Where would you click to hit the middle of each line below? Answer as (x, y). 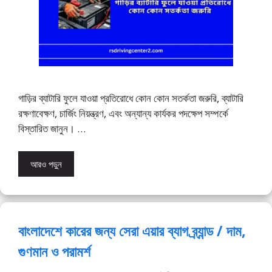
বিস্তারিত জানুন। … (52, 128)
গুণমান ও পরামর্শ (54, 252)
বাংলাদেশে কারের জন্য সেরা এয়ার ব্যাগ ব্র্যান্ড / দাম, (132, 231)
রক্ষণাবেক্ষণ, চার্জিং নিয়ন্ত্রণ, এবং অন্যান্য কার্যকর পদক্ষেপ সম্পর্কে (123, 113)
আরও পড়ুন (46, 164)
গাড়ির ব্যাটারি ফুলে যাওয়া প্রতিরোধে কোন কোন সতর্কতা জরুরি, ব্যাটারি (131, 98)
